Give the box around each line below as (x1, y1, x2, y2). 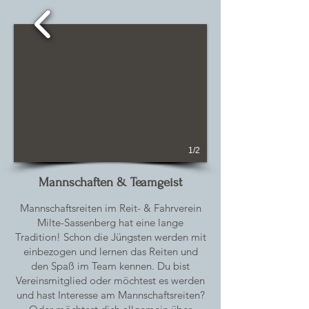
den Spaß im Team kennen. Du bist (31, 259, 190, 272)
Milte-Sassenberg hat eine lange (37, 216, 183, 229)
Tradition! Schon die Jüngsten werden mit (14, 230, 206, 243)
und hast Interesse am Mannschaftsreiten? (16, 288, 205, 301)
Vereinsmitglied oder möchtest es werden (16, 274, 205, 287)
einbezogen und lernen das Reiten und (23, 245, 198, 258)
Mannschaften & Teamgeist (39, 175, 182, 190)
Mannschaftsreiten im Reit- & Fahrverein (19, 201, 201, 215)
